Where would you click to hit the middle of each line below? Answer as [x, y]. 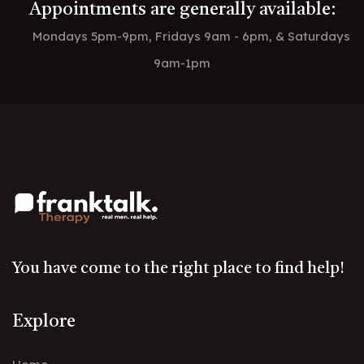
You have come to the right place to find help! [178, 269]
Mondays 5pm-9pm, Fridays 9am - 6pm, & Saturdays [191, 37]
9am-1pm [182, 63]
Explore [44, 322]
